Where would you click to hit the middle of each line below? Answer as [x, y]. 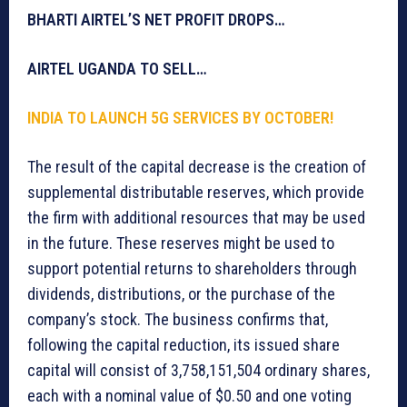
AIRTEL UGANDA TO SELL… [119, 69]
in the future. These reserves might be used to [181, 243]
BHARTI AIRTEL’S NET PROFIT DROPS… [156, 20]
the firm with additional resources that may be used [196, 218]
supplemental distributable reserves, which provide [196, 193]
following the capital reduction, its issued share [184, 345]
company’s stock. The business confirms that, [178, 320]
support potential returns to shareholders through [192, 269]
